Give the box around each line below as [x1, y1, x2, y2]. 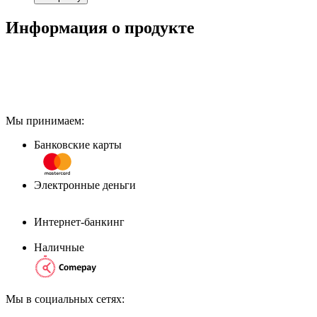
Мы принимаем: [6, 114, 84, 127]
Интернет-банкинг [34, 215, 125, 228]
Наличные [34, 241, 84, 253]
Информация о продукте [6, 18, 195, 37]
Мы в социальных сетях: [6, 292, 125, 305]
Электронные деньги [34, 178, 136, 191]
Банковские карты [34, 138, 122, 151]
